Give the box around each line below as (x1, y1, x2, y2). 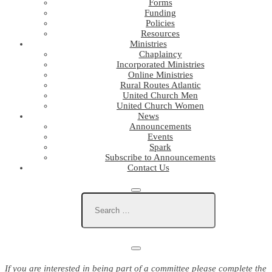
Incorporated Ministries (116, 59, 205, 69)
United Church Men (123, 90, 198, 100)
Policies (146, 18, 175, 28)
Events (148, 132, 173, 141)
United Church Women (117, 101, 204, 110)
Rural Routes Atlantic (120, 80, 201, 90)
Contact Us (127, 163, 169, 172)
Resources (141, 29, 180, 38)
